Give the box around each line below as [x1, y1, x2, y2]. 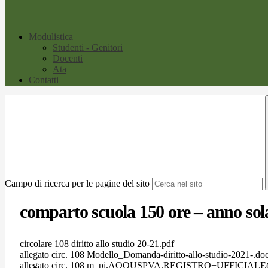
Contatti [29, 75, 59, 86]
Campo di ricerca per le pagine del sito [5, 178, 150, 189]
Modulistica [29, 32, 73, 42]
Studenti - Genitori [53, 42, 123, 53]
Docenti [53, 53, 83, 64]
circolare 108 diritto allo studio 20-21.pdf [20, 238, 174, 249]
